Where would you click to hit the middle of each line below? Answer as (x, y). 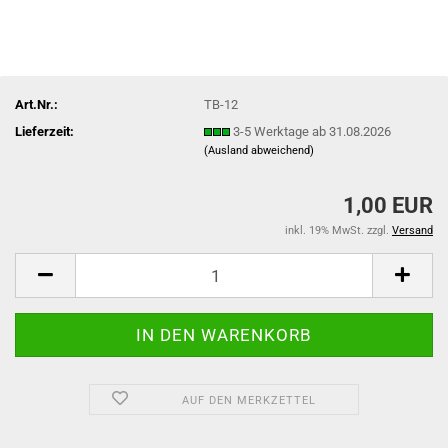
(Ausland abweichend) (259, 150)
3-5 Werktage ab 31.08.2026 (312, 131)
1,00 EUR (388, 205)
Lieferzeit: (44, 131)
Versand (412, 230)
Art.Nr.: (36, 104)
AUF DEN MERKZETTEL (248, 400)
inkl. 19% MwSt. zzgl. (338, 230)
